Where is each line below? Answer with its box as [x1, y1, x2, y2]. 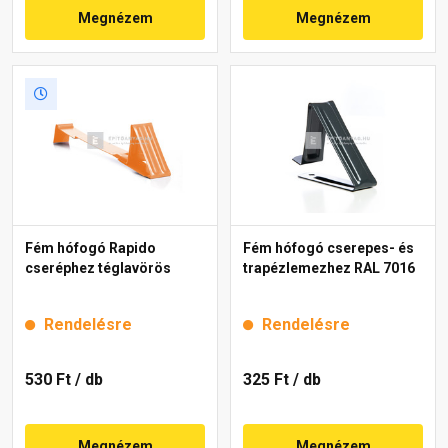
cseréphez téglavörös [25, 259, 171, 276]
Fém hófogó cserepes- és [243, 239, 414, 256]
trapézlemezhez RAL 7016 [243, 259, 415, 276]
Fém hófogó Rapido [25, 239, 156, 256]
